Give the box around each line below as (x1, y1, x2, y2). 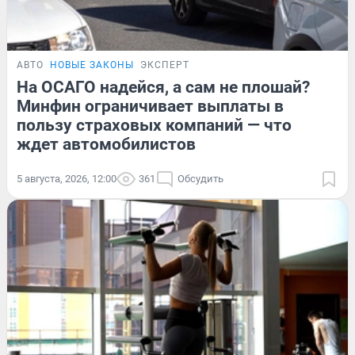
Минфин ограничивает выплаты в (17, 97, 284, 116)
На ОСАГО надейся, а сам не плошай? (17, 78, 310, 97)
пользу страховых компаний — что (17, 116, 292, 136)
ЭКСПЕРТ (140, 59, 189, 71)
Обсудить (177, 173, 223, 185)
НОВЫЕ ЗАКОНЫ (50, 59, 134, 71)
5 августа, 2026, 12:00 (17, 173, 116, 185)
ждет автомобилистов (17, 135, 196, 155)
